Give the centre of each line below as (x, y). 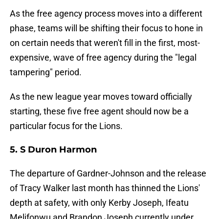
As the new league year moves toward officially (101, 97)
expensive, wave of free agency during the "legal (103, 58)
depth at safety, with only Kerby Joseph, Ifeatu (99, 203)
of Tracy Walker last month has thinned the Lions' (105, 188)
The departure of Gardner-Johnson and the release (108, 174)
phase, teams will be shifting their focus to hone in (106, 28)
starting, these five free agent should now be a (99, 111)
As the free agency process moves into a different (106, 14)
